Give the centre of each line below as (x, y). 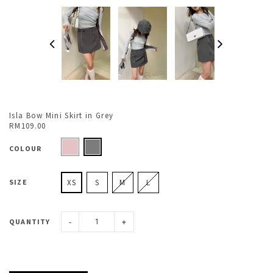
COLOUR (26, 148)
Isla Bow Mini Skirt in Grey (62, 115)
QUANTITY (30, 222)
